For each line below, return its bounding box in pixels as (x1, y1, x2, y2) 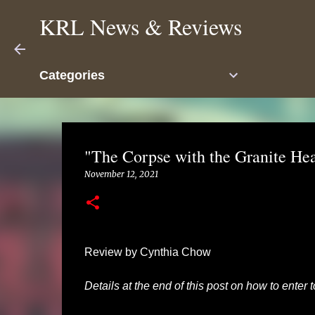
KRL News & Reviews (39, 11, 242, 41)
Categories (39, 68, 105, 82)
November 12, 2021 (84, 169, 158, 179)
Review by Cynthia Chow (84, 246, 214, 258)
